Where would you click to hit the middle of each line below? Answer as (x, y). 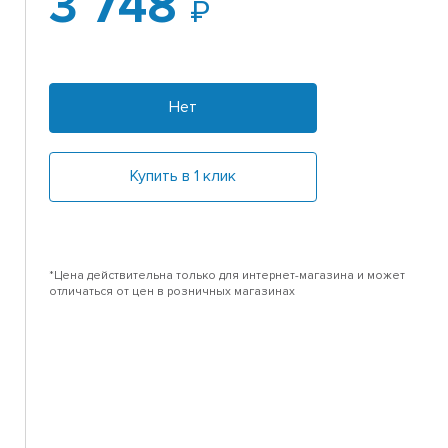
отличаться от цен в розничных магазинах (172, 292)
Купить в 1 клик (183, 176)
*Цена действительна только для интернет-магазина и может (227, 276)
